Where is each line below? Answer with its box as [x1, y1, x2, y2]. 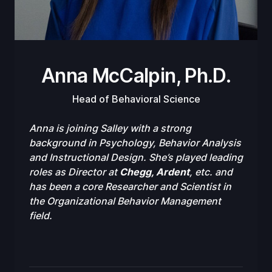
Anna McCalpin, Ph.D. [41, 63, 231, 87]
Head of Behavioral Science [72, 92, 200, 105]
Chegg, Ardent [120, 165, 189, 178]
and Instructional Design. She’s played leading [29, 151, 243, 163]
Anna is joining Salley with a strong [29, 121, 191, 134]
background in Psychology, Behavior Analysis [29, 136, 241, 149]
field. [29, 209, 52, 222]
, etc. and [189, 165, 233, 178]
